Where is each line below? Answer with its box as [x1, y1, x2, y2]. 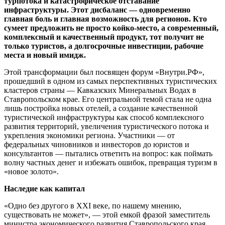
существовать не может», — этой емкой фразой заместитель [4, 210, 210, 219]
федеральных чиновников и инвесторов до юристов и [4, 140, 189, 149]
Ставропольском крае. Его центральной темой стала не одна [4, 94, 211, 103]
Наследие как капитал [4, 184, 85, 193]
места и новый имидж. [4, 50, 86, 59]
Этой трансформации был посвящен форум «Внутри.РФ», [4, 67, 204, 76]
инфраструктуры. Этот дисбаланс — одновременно [4, 5, 190, 14]
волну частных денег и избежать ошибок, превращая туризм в [4, 158, 217, 167]
